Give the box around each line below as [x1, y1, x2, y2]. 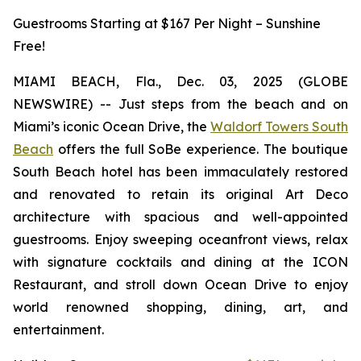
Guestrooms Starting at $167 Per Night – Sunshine [13, 15, 321, 31]
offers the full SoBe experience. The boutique [53, 141, 348, 157]
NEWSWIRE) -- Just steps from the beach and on [13, 96, 348, 112]
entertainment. [13, 322, 104, 338]
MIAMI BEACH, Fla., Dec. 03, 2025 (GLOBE [13, 73, 348, 89]
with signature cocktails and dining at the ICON [13, 254, 348, 270]
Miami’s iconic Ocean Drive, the [13, 118, 210, 135]
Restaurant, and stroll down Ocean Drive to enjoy [13, 276, 348, 293]
